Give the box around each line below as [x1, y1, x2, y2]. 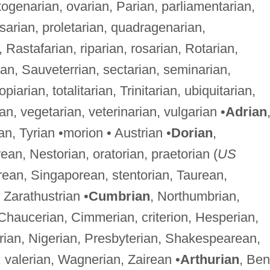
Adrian [225, 104, 267, 119]
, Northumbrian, [149, 188, 240, 204]
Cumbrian [88, 188, 150, 204]
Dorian [171, 125, 213, 140]
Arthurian [180, 251, 239, 267]
